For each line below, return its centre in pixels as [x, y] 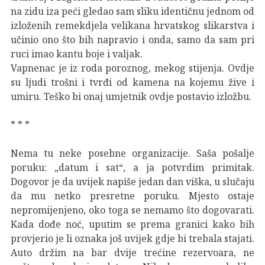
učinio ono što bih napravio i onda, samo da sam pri [132, 39]
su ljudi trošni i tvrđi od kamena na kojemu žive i [132, 82]
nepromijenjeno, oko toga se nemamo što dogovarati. [132, 210]
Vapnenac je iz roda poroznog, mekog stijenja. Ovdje [132, 68]
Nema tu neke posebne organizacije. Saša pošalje [132, 153]
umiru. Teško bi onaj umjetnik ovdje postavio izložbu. [131, 96]
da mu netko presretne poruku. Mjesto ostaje [132, 195]
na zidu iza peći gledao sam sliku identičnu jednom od [132, 11]
